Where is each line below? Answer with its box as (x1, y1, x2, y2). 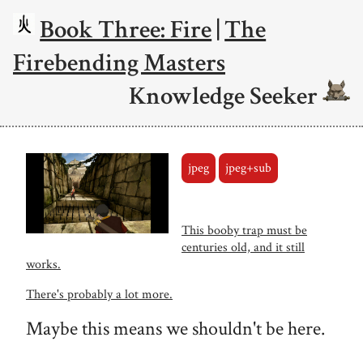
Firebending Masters (13, 46, 225, 79)
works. (26, 255, 61, 273)
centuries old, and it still (181, 238, 305, 256)
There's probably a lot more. (26, 285, 173, 303)
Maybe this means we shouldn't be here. (26, 315, 325, 341)
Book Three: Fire (40, 13, 212, 46)
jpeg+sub (224, 159, 271, 177)
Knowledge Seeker (128, 79, 322, 113)
